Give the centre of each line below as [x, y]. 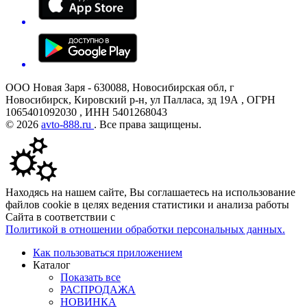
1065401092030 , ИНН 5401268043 [86, 112]
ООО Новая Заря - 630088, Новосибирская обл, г [120, 88]
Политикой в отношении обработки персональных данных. [145, 230]
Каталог [52, 265]
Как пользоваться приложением [108, 253]
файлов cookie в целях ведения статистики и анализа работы [147, 205]
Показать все [90, 278]
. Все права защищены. [148, 125]
